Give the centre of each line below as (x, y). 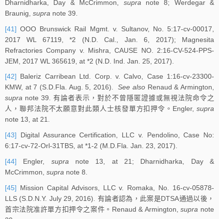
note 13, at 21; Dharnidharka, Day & (142, 162)
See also (132, 87)
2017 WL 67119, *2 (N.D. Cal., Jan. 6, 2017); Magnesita (109, 39)
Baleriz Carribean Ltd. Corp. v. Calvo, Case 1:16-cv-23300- (115, 77)
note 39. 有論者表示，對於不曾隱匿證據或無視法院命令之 (118, 98)
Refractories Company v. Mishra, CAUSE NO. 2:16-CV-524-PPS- (109, 50)
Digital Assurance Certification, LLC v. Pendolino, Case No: (115, 135)
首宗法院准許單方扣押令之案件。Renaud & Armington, (93, 209)
